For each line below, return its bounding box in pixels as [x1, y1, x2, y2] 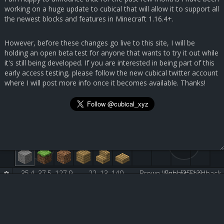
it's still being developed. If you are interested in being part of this [4, 58, 214, 68]
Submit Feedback [164, 168, 221, 178]
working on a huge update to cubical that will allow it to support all [4, 4, 219, 14]
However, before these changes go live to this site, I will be [4, 38, 195, 48]
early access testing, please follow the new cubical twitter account [4, 68, 218, 78]
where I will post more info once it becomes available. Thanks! [4, 78, 205, 88]
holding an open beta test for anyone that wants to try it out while [4, 48, 218, 58]
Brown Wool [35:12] [139, 168, 202, 178]
